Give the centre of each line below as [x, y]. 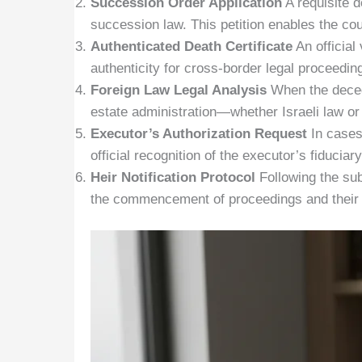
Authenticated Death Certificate [192, 46]
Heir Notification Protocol [175, 177]
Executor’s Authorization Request [201, 133]
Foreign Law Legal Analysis [181, 90]
